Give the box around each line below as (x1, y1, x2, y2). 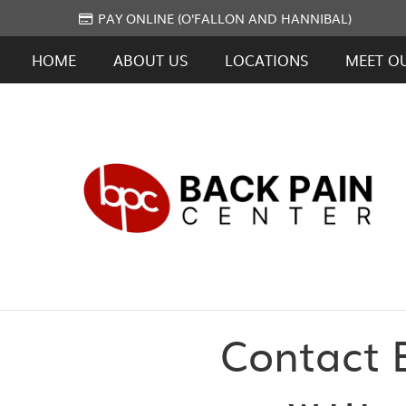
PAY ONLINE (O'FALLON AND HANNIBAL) (98, 9, 352, 27)
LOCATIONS (224, 49, 308, 71)
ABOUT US (112, 49, 188, 71)
